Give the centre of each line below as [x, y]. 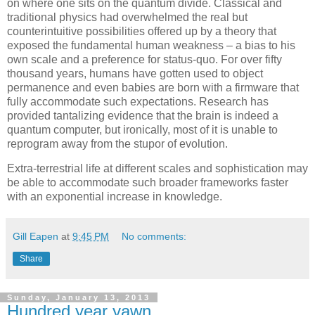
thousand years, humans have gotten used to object [135, 73]
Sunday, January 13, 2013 [79, 298]
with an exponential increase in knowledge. [115, 197]
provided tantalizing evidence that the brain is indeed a [143, 115]
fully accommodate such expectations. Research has [138, 101]
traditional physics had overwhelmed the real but [127, 17]
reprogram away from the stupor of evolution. [117, 143]
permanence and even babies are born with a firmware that [153, 87]
